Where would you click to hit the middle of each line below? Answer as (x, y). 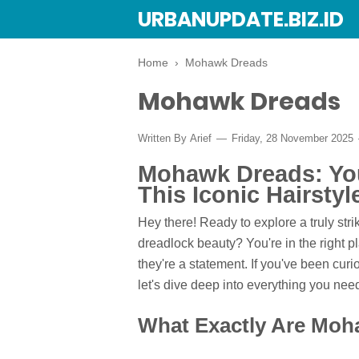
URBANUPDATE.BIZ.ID (241, 20)
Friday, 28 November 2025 (292, 138)
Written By (164, 138)
